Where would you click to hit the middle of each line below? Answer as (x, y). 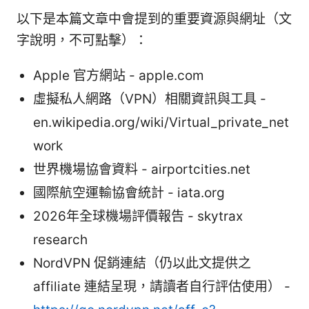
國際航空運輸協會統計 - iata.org (129, 193)
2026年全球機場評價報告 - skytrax (138, 217)
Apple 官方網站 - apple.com (119, 76)
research (60, 240)
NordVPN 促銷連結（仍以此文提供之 (142, 263)
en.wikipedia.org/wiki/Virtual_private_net (161, 123)
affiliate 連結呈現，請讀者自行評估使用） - (162, 287)
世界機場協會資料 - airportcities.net (142, 170)
